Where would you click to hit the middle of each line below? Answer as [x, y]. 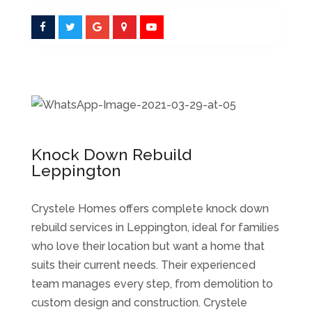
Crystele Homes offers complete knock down [150, 209]
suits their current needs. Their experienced [143, 265]
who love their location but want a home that [148, 246]
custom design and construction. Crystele [139, 303]
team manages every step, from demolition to [152, 284]
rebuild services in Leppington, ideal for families [155, 227]
